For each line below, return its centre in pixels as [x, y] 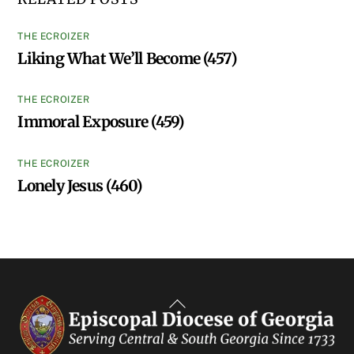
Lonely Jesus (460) [80, 185]
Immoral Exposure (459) [101, 122]
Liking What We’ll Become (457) [127, 59]
